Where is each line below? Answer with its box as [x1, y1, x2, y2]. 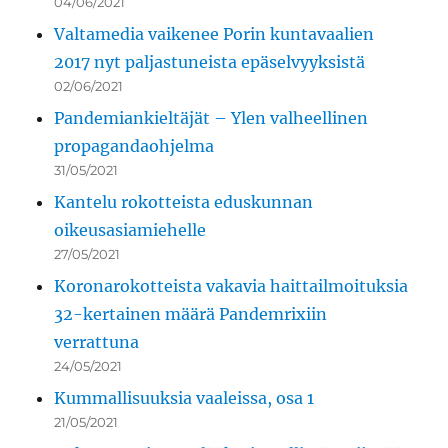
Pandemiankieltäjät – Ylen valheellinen [54, 108, 369, 129]
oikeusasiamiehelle [54, 220, 207, 241]
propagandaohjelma [54, 136, 215, 157]
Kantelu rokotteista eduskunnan [54, 192, 314, 213]
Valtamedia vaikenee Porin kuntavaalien [54, 24, 375, 45]
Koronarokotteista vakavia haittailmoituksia [54, 276, 409, 297]
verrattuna [54, 332, 140, 353]
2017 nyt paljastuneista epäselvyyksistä [54, 52, 366, 73]
